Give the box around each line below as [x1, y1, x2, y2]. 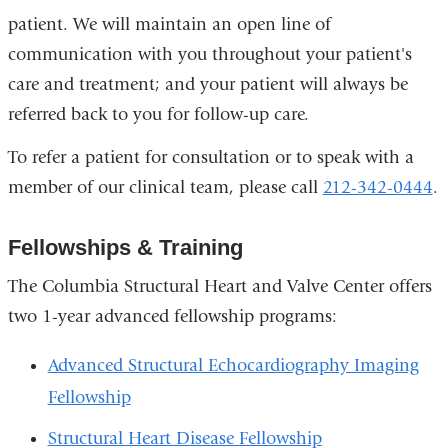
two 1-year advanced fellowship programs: [7, 306, 337, 328]
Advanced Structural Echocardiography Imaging [47, 355, 419, 377]
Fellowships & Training [7, 235, 243, 261]
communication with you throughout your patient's [7, 43, 412, 65]
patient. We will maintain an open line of [7, 13, 331, 35]
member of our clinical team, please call [7, 177, 323, 199]
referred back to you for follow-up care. [7, 103, 309, 125]
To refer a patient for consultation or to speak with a [7, 147, 414, 169]
